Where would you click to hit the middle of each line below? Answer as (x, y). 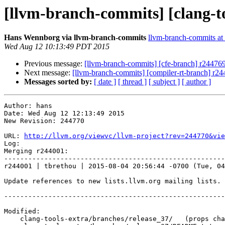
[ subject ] (164, 82)
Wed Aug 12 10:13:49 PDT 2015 (57, 47)
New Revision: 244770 (44, 121)
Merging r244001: (36, 151)
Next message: (48, 73)
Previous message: (54, 64)
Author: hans (28, 106)
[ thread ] (132, 82)
